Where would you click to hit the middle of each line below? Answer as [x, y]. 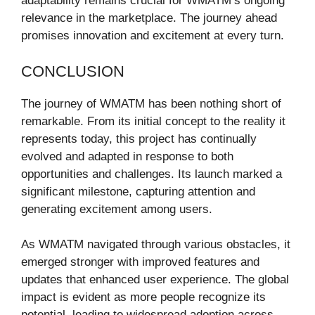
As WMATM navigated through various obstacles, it [156, 245]
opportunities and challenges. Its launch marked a [152, 174]
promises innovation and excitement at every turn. [153, 36]
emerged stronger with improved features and [140, 262]
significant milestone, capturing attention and [138, 191]
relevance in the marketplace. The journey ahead [149, 18]
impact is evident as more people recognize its [143, 297]
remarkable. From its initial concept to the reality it [153, 121]
